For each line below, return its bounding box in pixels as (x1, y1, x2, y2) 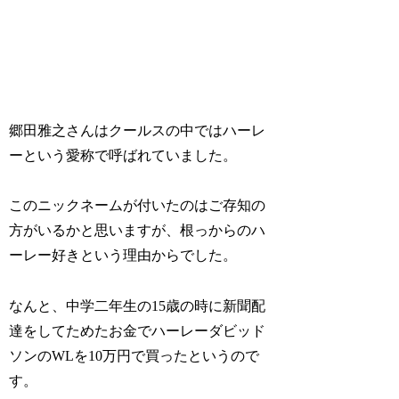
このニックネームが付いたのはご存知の (9, 198, 266, 214)
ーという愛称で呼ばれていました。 (9, 147, 238, 163)
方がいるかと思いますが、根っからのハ (9, 223, 266, 239)
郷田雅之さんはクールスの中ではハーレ (9, 122, 266, 138)
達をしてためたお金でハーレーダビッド (9, 323, 266, 339)
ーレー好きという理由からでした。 (9, 248, 238, 264)
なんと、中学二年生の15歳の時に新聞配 (9, 298, 266, 314)
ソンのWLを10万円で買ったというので (9, 348, 260, 364)
